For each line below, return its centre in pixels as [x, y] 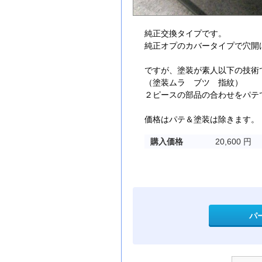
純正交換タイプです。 [185, 33]
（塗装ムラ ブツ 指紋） [194, 82]
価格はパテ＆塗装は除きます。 [202, 119]
